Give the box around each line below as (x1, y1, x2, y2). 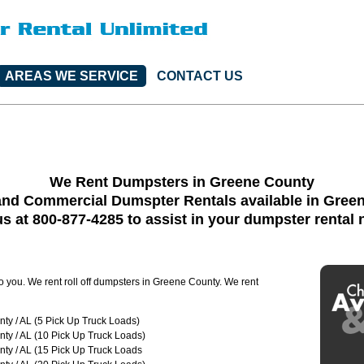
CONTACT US (157, 69, 243, 83)
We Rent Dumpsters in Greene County (50, 174, 314, 190)
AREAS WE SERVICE (5, 69, 138, 83)
